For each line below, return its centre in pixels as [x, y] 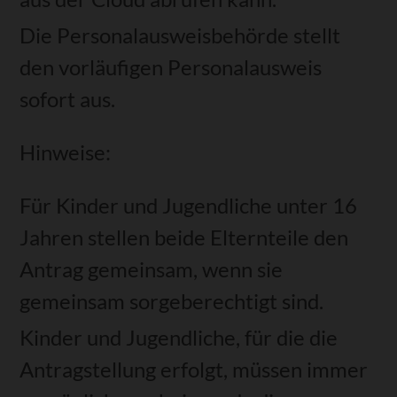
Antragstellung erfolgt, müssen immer [194, 369]
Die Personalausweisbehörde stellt [180, 35]
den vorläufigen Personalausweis [171, 66]
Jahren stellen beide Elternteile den [184, 237]
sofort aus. [68, 98]
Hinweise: [66, 152]
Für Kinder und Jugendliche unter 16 [189, 205]
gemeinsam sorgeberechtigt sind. [172, 300]
